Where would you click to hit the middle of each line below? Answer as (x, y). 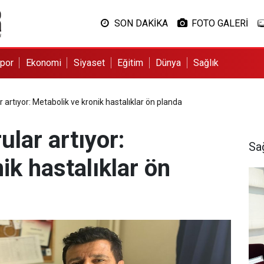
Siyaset (89, 63)
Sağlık (206, 63)
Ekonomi (43, 63)
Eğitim (131, 63)
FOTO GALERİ (220, 23)
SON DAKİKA (141, 23)
